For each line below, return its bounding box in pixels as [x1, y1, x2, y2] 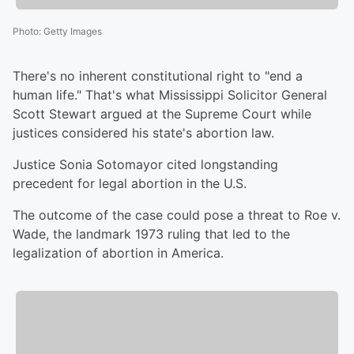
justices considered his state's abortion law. [13, 125, 278, 141]
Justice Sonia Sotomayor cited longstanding [13, 156, 278, 173]
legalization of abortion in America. [13, 245, 228, 262]
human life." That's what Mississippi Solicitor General [13, 87, 327, 104]
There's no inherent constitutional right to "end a [13, 68, 303, 85]
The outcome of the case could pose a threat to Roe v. [13, 207, 341, 224]
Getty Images [43, 25, 102, 38]
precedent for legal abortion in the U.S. [13, 175, 250, 192]
